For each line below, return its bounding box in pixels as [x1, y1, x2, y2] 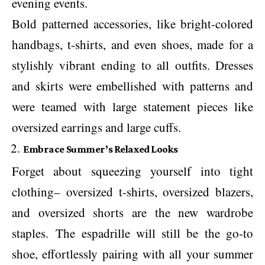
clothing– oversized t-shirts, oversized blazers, [12, 183, 253, 200]
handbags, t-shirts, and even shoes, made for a [12, 35, 253, 53]
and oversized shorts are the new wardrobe [12, 204, 253, 221]
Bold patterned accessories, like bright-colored [12, 15, 253, 32]
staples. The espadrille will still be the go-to [12, 225, 253, 241]
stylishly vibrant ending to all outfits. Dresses [12, 56, 253, 73]
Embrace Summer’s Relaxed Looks [23, 143, 178, 155]
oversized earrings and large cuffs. [12, 118, 181, 135]
